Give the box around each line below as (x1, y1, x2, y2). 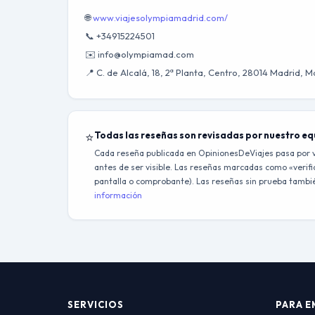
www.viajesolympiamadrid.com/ (93, 12, 228, 23)
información (94, 190, 142, 200)
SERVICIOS (67, 299, 124, 310)
